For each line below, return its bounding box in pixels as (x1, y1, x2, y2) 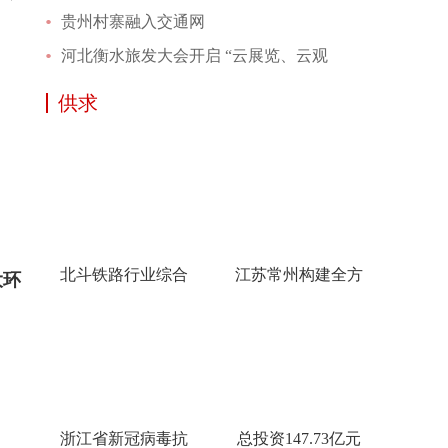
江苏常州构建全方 (234, 266, 363, 283)
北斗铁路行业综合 (59, 266, 188, 283)
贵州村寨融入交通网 (61, 13, 205, 30)
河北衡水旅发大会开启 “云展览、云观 (61, 47, 328, 64)
